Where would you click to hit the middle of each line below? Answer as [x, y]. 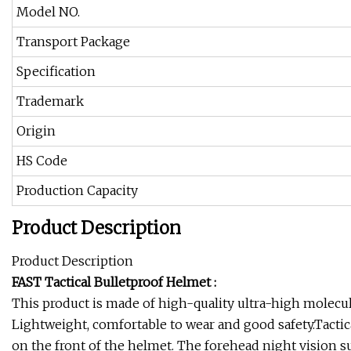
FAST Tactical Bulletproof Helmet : [114, 282]
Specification [56, 72]
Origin [36, 131]
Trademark [50, 101]
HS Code [42, 161]
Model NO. [48, 12]
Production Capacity [77, 191]
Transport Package [73, 42]
